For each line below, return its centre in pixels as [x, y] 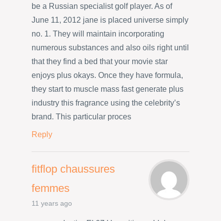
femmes [51, 188]
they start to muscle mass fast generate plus [108, 89]
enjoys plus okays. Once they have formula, [107, 75]
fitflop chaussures [73, 169]
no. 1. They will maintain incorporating [98, 34]
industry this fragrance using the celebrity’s [106, 103]
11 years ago [52, 203]
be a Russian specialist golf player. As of [102, 6]
